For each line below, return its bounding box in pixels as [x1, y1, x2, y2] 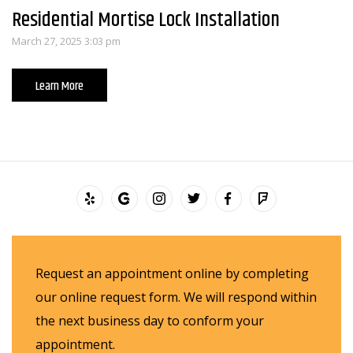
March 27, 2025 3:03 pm [12, 34, 121, 49]
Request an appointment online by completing [35, 265, 309, 283]
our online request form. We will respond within [35, 288, 317, 307]
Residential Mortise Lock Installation [12, 5, 280, 36]
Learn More [35, 76, 84, 97]
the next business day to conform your [35, 312, 264, 330]
